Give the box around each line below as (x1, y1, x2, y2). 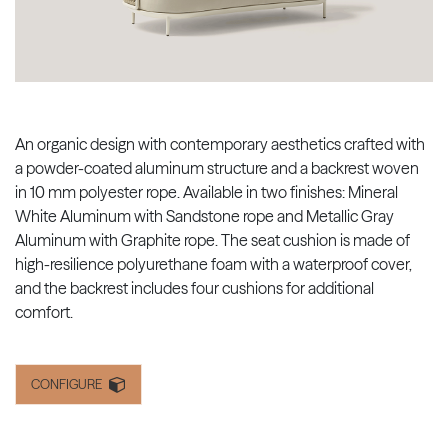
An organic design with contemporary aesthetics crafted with (15, 133, 425, 154)
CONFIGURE (31, 375, 102, 392)
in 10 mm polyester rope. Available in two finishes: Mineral (15, 181, 398, 202)
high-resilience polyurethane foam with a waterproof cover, (15, 253, 412, 274)
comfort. (15, 301, 73, 322)
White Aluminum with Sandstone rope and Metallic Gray (15, 205, 394, 226)
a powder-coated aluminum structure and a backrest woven (15, 157, 419, 178)
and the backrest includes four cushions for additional (15, 277, 374, 298)
